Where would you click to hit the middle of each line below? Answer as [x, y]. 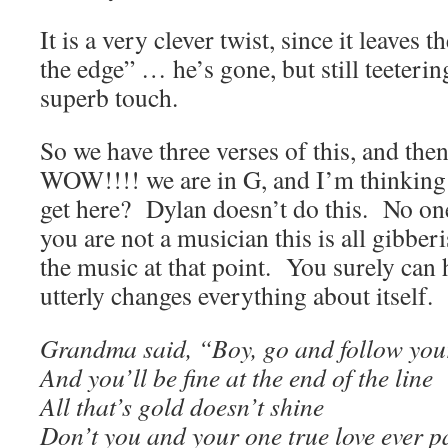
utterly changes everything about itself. [236, 295]
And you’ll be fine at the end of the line [236, 377]
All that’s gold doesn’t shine [182, 406]
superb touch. [109, 97]
